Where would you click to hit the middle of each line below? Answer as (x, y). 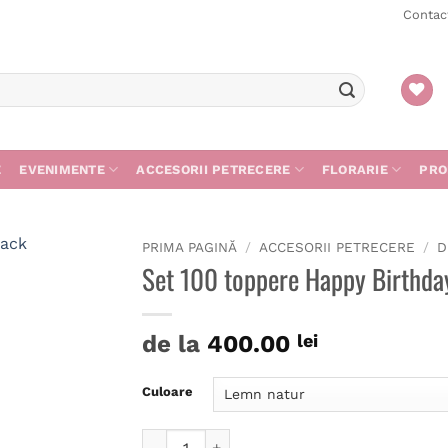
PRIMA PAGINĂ (189, 247)
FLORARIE (354, 169)
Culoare (167, 391)
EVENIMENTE (62, 169)
